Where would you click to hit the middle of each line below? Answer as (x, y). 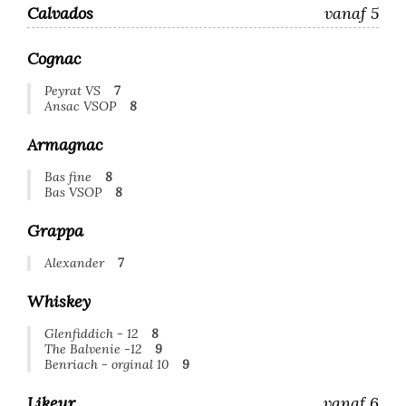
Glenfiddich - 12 (91, 333)
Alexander (74, 263)
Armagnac (65, 145)
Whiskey (59, 301)
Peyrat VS (72, 91)
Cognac (54, 58)
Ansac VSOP (80, 106)
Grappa (55, 231)
